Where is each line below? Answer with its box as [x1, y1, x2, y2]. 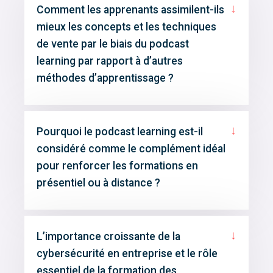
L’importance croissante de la [36, 230, 180, 243]
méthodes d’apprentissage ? [36, 72, 174, 85]
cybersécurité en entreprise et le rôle [36, 247, 218, 260]
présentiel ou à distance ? [36, 177, 160, 190]
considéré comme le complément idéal [36, 143, 225, 155]
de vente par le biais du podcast [36, 38, 189, 51]
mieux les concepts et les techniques [36, 21, 216, 34]
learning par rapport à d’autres [36, 55, 183, 68]
